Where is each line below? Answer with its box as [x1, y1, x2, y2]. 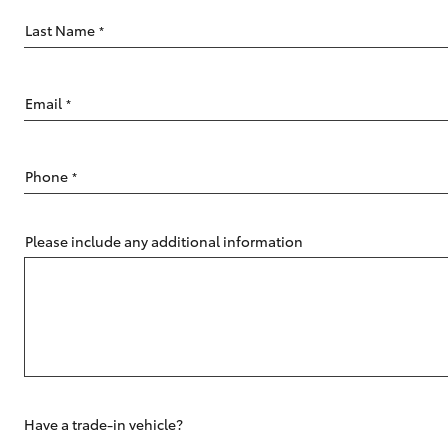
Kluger [169, 331, 213, 352]
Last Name [25, 20, 95, 40]
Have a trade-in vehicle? [24, 414, 183, 434]
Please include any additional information [25, 231, 303, 251]
